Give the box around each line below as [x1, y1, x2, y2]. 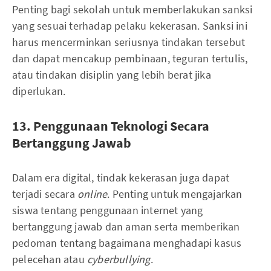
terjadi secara [12, 186, 77, 201]
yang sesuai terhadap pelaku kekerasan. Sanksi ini [12, 18, 247, 33]
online [77, 186, 108, 201]
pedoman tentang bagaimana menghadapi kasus [12, 235, 242, 250]
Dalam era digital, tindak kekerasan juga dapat [12, 170, 230, 184]
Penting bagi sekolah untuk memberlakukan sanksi [12, 2, 253, 16]
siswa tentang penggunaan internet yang [12, 203, 203, 217]
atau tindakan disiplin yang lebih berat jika [12, 67, 211, 82]
